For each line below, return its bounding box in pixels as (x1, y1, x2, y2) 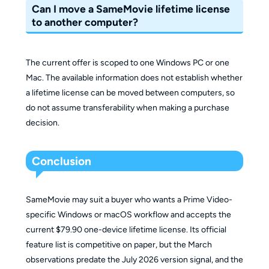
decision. (25, 117, 59, 128)
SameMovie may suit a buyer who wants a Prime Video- (25, 194, 232, 205)
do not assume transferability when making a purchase (25, 102, 229, 113)
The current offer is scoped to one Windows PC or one (25, 57, 229, 68)
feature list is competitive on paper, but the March (25, 239, 212, 250)
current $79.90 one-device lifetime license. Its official (25, 224, 226, 235)
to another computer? (32, 16, 139, 29)
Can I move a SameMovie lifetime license (32, 2, 231, 16)
